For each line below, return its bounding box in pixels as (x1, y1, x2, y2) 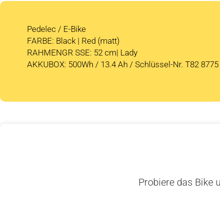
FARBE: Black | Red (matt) (27, 35, 120, 46)
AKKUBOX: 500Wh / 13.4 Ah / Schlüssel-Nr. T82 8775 (27, 59, 219, 69)
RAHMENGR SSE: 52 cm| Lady (27, 47, 137, 57)
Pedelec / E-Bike (27, 24, 86, 34)
